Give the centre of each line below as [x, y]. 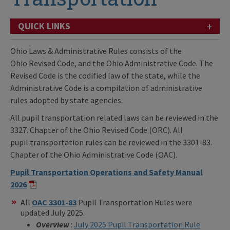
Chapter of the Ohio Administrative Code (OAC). [94, 154]
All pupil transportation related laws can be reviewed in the [114, 117]
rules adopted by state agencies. [67, 100]
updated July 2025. [53, 212]
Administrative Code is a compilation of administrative [106, 88]
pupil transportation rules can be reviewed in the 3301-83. [111, 142]
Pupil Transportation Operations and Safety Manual [107, 172]
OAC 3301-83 [54, 202]
